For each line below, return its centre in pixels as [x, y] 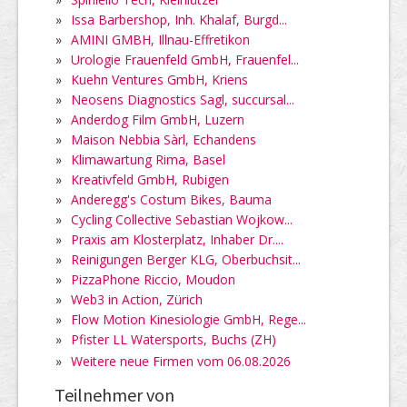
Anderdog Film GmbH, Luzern [158, 119]
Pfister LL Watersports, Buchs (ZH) [174, 339]
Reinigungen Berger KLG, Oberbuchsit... [186, 259]
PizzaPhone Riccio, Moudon [153, 279]
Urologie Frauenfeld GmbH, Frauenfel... [185, 59]
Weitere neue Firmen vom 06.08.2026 [181, 361]
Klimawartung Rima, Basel [148, 159]
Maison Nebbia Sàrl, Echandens [164, 139]
